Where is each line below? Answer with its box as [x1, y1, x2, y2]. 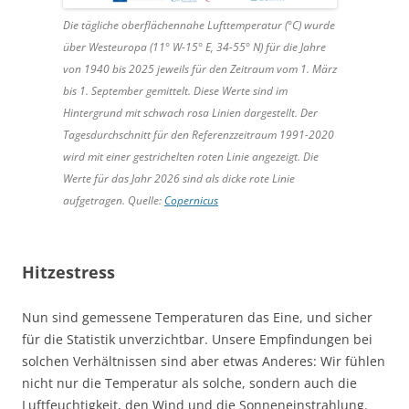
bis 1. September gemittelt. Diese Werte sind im [63, 83, 288, 100]
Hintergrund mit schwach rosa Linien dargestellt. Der [63, 105, 318, 121]
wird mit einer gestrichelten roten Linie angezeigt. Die [63, 149, 319, 165]
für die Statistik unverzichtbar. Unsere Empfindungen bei [22, 330, 372, 349]
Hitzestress [22, 261, 115, 284]
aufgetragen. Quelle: [63, 193, 164, 209]
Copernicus [164, 193, 218, 209]
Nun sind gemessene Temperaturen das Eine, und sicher [22, 309, 372, 327]
